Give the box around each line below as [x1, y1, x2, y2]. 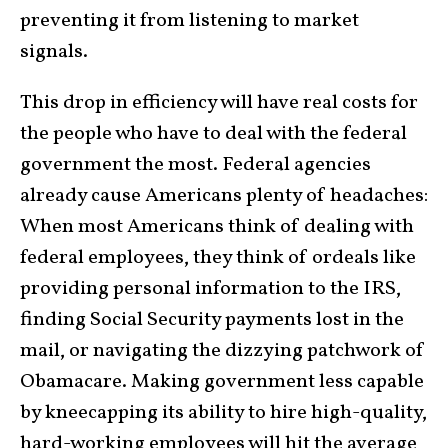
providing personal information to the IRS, [20, 275, 401, 304]
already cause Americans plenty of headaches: [20, 182, 428, 211]
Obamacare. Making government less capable [20, 368, 424, 397]
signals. [20, 38, 88, 67]
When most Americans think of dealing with [20, 213, 414, 242]
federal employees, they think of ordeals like [20, 244, 416, 273]
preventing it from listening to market [20, 7, 359, 36]
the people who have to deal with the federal [20, 120, 407, 149]
